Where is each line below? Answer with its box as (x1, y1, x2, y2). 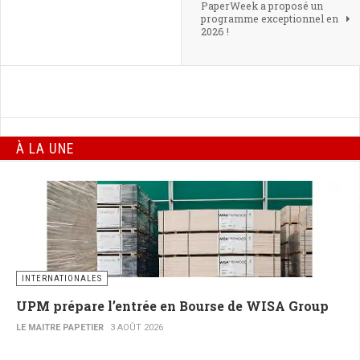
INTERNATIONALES (22, 273, 102, 284)
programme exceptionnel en (200, 12, 338, 26)
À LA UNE (16, 140, 74, 157)
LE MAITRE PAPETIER (16, 322, 104, 333)
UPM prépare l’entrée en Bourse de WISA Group (16, 297, 329, 315)
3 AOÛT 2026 (110, 322, 163, 333)
